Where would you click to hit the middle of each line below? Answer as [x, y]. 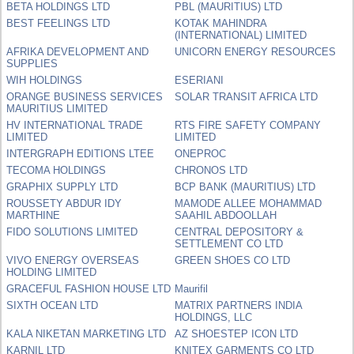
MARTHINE [34, 215]
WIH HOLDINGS [45, 80]
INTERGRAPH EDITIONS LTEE [81, 153]
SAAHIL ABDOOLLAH [226, 215]
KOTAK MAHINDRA [221, 23]
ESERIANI [200, 80]
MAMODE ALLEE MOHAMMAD [249, 203]
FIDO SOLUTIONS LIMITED [72, 232]
